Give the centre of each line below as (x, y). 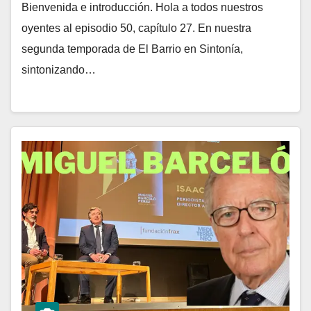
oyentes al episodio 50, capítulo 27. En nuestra (136, 28)
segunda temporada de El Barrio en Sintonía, (132, 49)
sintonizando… (59, 69)
